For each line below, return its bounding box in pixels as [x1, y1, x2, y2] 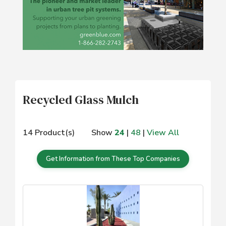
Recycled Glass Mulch [23, 91, 139, 108]
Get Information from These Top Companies [46, 154, 180, 164]
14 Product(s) [23, 127, 75, 139]
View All [147, 127, 179, 139]
